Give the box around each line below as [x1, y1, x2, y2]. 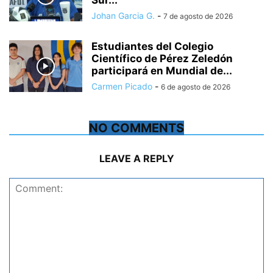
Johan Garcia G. [91, 10, 155, 21]
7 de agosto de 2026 [163, 12, 233, 21]
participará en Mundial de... [91, 65, 232, 77]
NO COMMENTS [89, 121, 184, 136]
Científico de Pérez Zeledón [91, 52, 233, 65]
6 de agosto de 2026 [161, 82, 230, 92]
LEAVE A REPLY [99, 152, 174, 165]
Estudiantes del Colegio [91, 40, 213, 53]
